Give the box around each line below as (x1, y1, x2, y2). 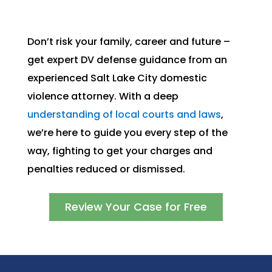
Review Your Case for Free (64, 199, 207, 214)
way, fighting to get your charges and (27, 143, 212, 158)
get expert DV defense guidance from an (27, 52, 227, 67)
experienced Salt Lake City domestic (27, 70, 207, 85)
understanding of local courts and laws (27, 107, 221, 121)
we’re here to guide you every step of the (27, 125, 228, 140)
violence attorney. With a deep (27, 89, 178, 103)
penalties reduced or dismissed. (27, 161, 185, 176)
